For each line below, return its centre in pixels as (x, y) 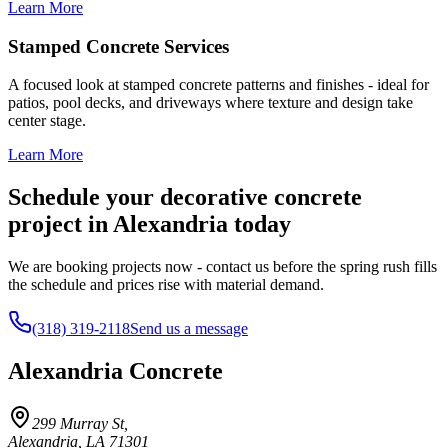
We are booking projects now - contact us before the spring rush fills (222, 267)
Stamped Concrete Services (118, 46)
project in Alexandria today (149, 224)
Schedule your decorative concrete (185, 197)
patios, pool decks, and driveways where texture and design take (210, 103)
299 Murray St (78, 423)
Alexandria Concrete (115, 371)
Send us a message (189, 329)
